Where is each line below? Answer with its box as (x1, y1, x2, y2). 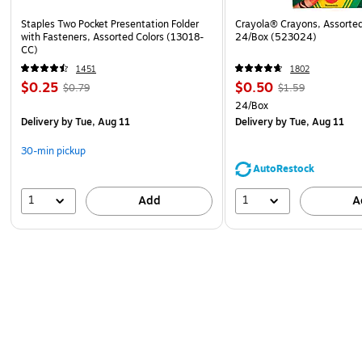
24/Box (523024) (235, 29, 318, 44)
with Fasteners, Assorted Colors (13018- (21, 29, 204, 44)
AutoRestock (253, 161, 315, 176)
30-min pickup (21, 143, 86, 158)
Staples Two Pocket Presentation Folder (21, 16, 199, 32)
